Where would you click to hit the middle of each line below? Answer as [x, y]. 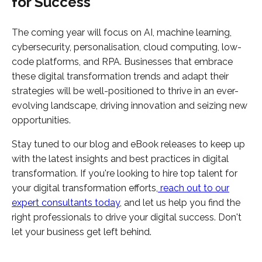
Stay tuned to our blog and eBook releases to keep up [128, 144]
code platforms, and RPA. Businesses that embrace [122, 62]
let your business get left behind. [82, 232]
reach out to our [194, 188]
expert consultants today [66, 203]
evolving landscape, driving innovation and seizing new [130, 106]
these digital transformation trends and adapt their [120, 77]
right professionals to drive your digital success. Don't [127, 218]
